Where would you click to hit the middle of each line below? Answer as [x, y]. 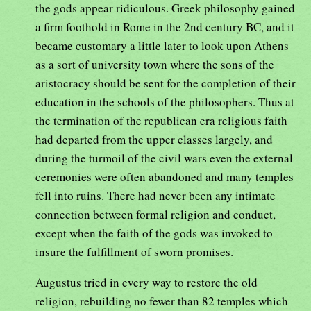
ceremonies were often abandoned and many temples [165, 176]
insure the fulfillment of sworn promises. [134, 251]
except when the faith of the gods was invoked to [154, 233]
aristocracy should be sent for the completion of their [166, 83]
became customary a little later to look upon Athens [162, 45]
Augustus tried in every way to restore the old [146, 282]
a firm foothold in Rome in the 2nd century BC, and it [165, 26]
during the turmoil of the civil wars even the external [164, 158]
